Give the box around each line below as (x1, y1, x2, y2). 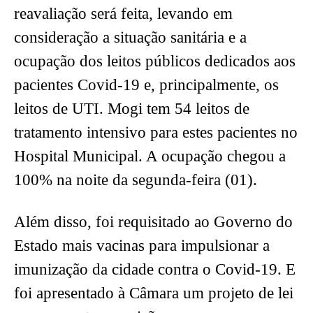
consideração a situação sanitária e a (14, 29, 247, 47)
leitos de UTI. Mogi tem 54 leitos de (14, 100, 249, 118)
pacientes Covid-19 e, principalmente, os (14, 76, 279, 94)
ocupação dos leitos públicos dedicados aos (14, 52, 296, 71)
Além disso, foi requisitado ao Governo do (14, 213, 293, 231)
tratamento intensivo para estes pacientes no (14, 124, 298, 142)
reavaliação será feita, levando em (14, 5, 233, 23)
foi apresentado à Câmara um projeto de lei (14, 284, 293, 303)
